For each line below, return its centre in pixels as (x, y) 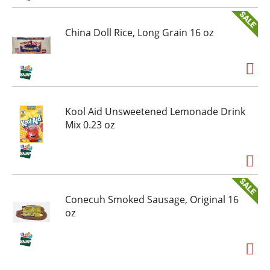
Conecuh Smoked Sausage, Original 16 (152, 200)
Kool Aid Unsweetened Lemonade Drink (155, 112)
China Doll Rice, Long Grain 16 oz (139, 33)
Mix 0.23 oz (90, 125)
